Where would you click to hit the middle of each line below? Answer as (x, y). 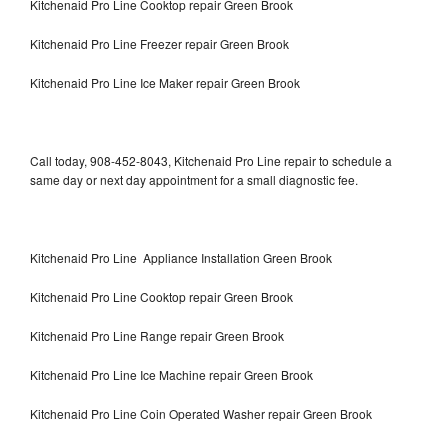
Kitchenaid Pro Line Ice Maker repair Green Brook (165, 82)
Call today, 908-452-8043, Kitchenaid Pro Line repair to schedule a (211, 160)
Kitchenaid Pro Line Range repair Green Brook (157, 335)
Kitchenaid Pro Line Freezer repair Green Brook (161, 43)
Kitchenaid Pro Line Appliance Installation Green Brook (181, 257)
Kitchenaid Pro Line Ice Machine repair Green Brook (171, 374)
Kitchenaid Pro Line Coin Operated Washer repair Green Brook (201, 413)
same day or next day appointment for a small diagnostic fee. (194, 179)
